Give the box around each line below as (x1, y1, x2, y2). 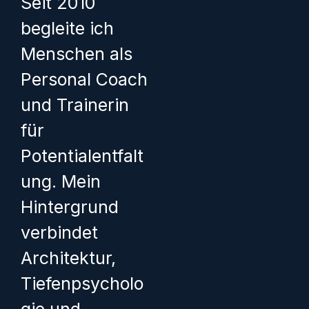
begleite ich (21, 17, 114, 39)
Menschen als (21, 43, 132, 64)
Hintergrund (21, 196, 119, 217)
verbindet (21, 221, 98, 243)
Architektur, (21, 247, 116, 268)
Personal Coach (21, 68, 148, 90)
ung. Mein (21, 170, 101, 192)
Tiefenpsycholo (21, 272, 143, 294)
